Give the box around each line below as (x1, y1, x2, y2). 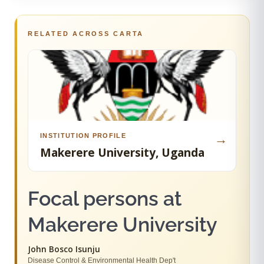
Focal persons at (28, 187, 181, 210)
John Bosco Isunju (28, 244, 100, 255)
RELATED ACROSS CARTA (28, 30, 144, 37)
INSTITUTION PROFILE (40, 132, 127, 139)
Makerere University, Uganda (40, 144, 204, 160)
